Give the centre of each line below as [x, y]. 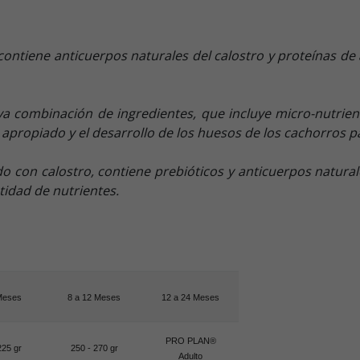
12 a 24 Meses [190, 297]
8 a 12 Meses [94, 297]
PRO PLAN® [190, 340]
